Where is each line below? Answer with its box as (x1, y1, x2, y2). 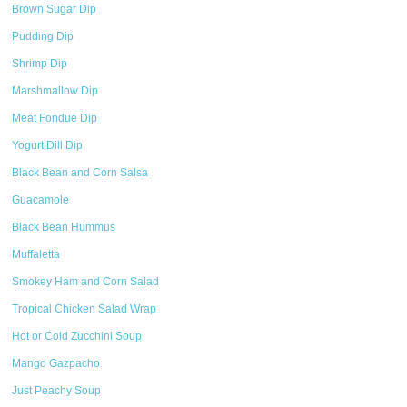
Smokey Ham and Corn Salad (12, 275, 160, 288)
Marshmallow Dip (12, 84, 99, 97)
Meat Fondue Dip (12, 112, 98, 124)
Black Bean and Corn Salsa (12, 166, 149, 179)
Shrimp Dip (12, 57, 68, 70)
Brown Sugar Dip (12, 3, 97, 15)
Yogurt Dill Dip (12, 139, 84, 152)
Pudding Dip (12, 30, 74, 43)
